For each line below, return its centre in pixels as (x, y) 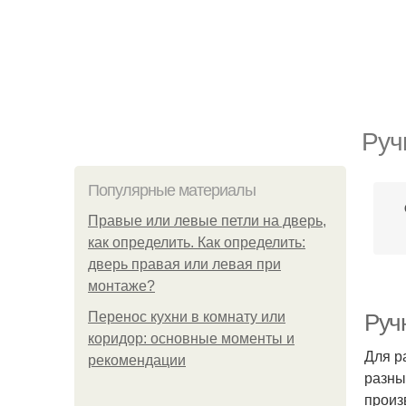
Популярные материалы (172, 190)
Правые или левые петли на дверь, (207, 221)
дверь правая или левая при (184, 264)
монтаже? (121, 286)
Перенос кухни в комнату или (187, 317)
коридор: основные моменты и (191, 338)
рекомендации (137, 360)
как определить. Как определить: (197, 242)
